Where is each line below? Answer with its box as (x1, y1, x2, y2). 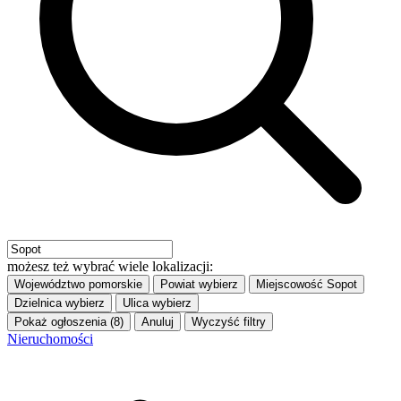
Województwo (14, 277, 85, 291)
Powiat (160, 277, 195, 291)
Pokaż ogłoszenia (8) (14, 314, 124, 328)
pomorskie (89, 277, 142, 291)
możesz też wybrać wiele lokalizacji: (7, 258, 213, 274)
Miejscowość (256, 277, 323, 291)
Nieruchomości (7, 330, 93, 346)
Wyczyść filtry (192, 314, 266, 328)
